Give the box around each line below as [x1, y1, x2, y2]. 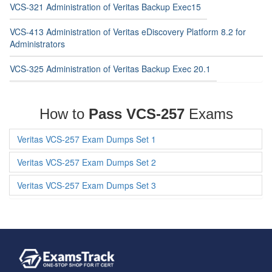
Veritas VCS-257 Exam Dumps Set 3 [17, 179, 156, 191]
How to [39, 106, 89, 122]
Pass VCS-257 [88, 106, 185, 122]
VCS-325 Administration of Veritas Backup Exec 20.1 [10, 63, 211, 75]
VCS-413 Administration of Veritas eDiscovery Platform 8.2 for [10, 25, 246, 38]
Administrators [10, 38, 65, 50]
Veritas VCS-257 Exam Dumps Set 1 [17, 133, 156, 145]
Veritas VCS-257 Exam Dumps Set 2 [17, 156, 156, 168]
